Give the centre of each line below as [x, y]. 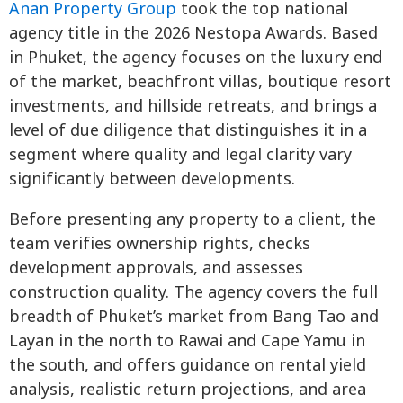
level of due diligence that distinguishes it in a [188, 130]
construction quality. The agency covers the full [193, 292]
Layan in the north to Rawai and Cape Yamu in [187, 341]
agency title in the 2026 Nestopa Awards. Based [193, 33]
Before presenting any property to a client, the [193, 219]
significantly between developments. [152, 179]
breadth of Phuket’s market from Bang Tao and [194, 317]
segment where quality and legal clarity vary [180, 155]
